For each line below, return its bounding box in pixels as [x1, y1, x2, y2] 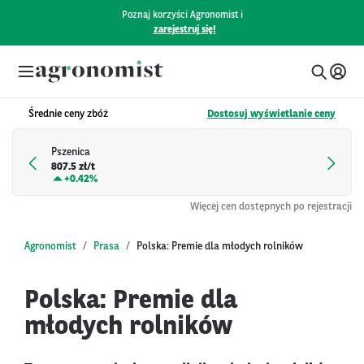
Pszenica [51, 147, 90, 158]
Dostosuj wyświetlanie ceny [207, 109, 336, 119]
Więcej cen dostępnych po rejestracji [190, 201, 352, 212]
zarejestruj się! [153, 25, 216, 35]
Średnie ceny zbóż [28, 109, 108, 119]
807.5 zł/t [51, 162, 95, 173]
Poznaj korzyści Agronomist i [121, 11, 243, 20]
